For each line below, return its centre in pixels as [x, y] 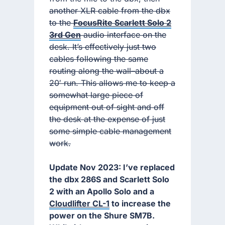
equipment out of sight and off [107, 107]
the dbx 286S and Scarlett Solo [109, 180]
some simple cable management [110, 131]
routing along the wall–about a [106, 71]
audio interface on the [124, 35]
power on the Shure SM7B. [102, 216]
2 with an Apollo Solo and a [102, 192]
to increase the [140, 204]
